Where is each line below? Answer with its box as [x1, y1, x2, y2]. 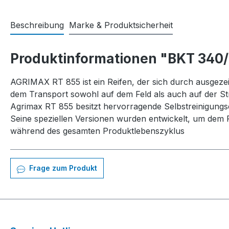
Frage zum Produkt [27, 164, 97, 173]
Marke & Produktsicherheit [69, 20, 173, 31]
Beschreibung [10, 20, 64, 31]
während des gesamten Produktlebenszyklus [10, 126, 185, 136]
